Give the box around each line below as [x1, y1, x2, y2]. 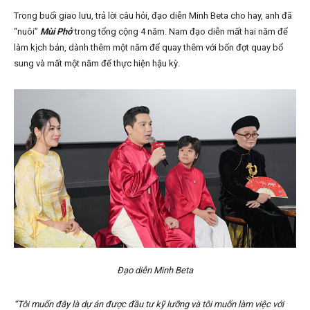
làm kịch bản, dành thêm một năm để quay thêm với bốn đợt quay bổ [14, 42, 283, 53]
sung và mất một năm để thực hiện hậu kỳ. [14, 58, 180, 69]
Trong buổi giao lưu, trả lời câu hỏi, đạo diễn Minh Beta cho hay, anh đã [14, 10, 292, 21]
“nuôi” [14, 26, 40, 37]
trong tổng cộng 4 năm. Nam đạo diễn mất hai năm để [73, 26, 288, 37]
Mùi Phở [40, 26, 73, 37]
